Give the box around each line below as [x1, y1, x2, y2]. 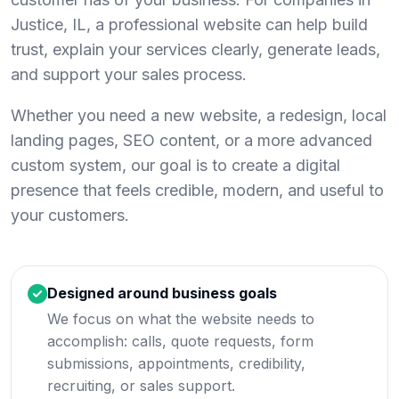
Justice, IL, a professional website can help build [11, 15, 368, 34]
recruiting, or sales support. [47, 377, 235, 395]
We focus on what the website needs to [47, 310, 314, 328]
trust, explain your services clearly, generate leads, [11, 40, 380, 59]
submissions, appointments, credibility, [47, 354, 305, 372]
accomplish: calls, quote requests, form [47, 332, 313, 350]
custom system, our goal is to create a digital [11, 156, 340, 175]
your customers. [11, 206, 129, 224]
